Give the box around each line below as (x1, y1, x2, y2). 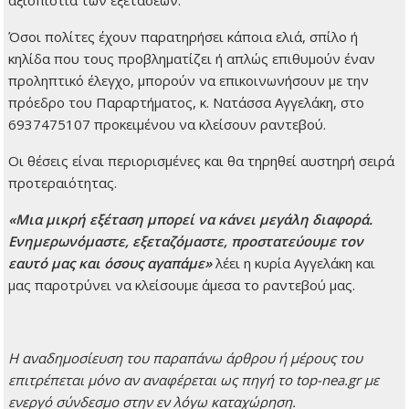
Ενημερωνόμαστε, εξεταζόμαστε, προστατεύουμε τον (8, 232, 364, 251)
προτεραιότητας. (8, 173, 118, 193)
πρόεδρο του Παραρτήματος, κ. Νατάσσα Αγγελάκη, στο (8, 93, 365, 112)
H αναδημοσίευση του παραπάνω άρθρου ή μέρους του (8, 349, 363, 368)
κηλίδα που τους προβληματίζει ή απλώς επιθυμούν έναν (8, 49, 376, 68)
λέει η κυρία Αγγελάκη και (212, 254, 376, 273)
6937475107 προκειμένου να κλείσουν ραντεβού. (8, 115, 327, 134)
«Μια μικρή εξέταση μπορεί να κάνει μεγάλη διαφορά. (8, 210, 373, 229)
